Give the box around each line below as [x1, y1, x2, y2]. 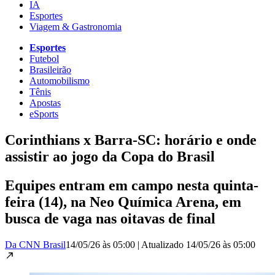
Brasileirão [29, 64, 71, 75]
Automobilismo [29, 75, 90, 86]
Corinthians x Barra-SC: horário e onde [5, 131, 257, 148]
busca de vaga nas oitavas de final [5, 210, 215, 227]
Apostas [29, 97, 61, 108]
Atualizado [141, 239, 186, 250]
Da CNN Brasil [5, 239, 66, 250]
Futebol [29, 53, 59, 64]
